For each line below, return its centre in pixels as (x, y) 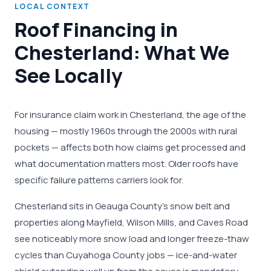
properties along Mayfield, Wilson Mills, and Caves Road (131, 222)
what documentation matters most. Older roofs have (126, 164)
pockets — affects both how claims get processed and (130, 147)
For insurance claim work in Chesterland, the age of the (130, 115)
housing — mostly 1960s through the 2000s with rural (126, 131)
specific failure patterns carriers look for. (99, 180)
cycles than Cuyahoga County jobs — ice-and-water (126, 255)
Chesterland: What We (122, 53)
